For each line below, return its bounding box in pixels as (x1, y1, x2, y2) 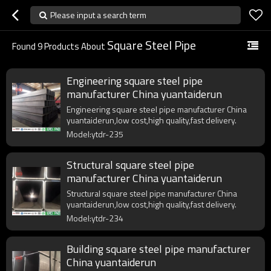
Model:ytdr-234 (67, 212, 123, 224)
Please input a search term (50, 8, 146, 21)
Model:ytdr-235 (67, 128, 123, 140)
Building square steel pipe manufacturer (67, 241, 250, 257)
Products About (42, 39, 107, 53)
